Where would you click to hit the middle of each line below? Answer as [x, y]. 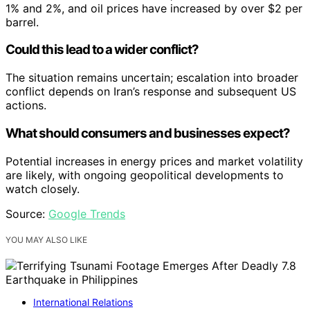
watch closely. [43, 189]
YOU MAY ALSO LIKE [46, 239]
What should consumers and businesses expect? [148, 133]
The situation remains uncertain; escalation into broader [152, 78]
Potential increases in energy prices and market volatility [154, 161]
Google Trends [87, 213]
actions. [26, 106]
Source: [27, 213]
